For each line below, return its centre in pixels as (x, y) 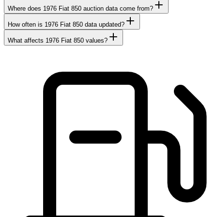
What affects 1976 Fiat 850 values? (58, 41)
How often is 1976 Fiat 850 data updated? (66, 25)
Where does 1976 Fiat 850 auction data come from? (80, 9)
